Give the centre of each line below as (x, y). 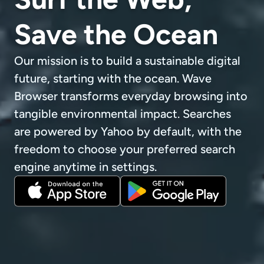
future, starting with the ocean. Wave (113, 78)
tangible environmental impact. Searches (123, 113)
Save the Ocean (116, 34)
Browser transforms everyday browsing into (131, 96)
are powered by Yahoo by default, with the (128, 131)
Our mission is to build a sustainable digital (127, 60)
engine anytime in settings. (85, 166)
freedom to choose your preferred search (125, 149)
